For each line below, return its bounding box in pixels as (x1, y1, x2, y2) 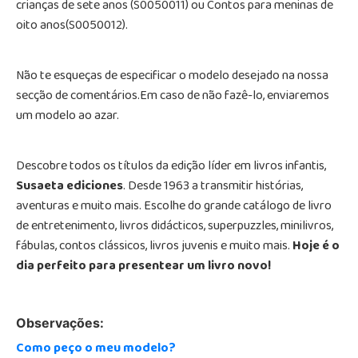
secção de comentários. (16, 83, 140, 109)
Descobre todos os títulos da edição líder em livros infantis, (16, 153, 326, 180)
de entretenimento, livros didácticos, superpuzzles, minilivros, (16, 213, 333, 240)
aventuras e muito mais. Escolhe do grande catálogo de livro (16, 193, 332, 220)
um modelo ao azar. (16, 103, 119, 129)
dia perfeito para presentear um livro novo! (16, 253, 271, 280)
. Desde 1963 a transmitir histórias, (123, 173, 303, 200)
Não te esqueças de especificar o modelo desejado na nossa (16, 63, 328, 89)
